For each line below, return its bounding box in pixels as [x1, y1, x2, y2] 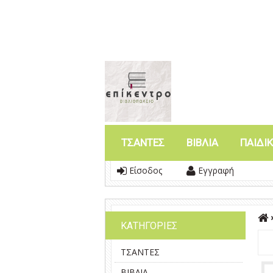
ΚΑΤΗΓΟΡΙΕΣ [121, 220, 177, 232]
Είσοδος [127, 165, 162, 176]
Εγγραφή [196, 165, 234, 176]
